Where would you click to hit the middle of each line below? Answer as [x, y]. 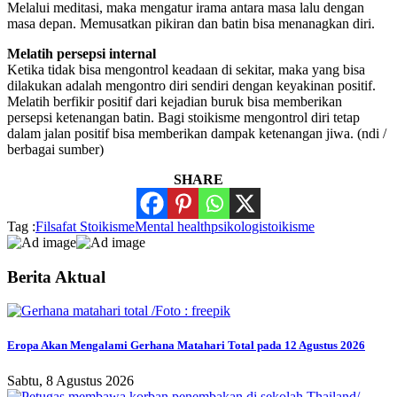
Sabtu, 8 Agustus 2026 [70, 380]
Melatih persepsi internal [82, 53]
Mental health [173, 226]
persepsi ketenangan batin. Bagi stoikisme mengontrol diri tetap [183, 117]
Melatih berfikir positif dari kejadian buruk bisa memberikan [175, 101]
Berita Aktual [56, 276]
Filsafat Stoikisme [85, 226]
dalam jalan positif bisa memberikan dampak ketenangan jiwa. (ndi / [197, 133]
